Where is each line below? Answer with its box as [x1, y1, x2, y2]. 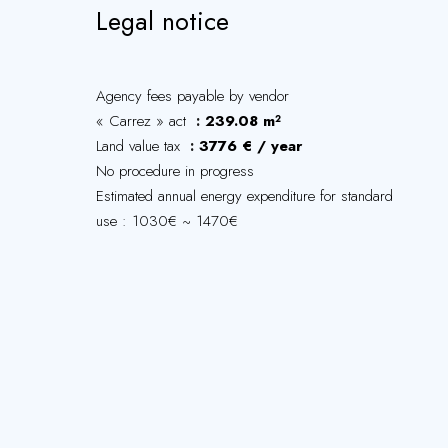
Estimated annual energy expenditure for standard [96, 185, 393, 207]
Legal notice [96, 3, 229, 39]
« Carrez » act [96, 110, 191, 132]
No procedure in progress [96, 160, 254, 182]
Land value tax [96, 135, 185, 157]
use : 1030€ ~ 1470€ [96, 210, 238, 232]
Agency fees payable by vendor [96, 85, 289, 107]
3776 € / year [199, 135, 302, 157]
